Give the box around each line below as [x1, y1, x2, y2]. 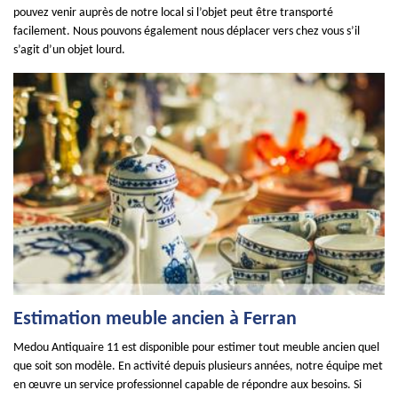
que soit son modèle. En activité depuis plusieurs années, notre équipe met [13, 360, 383, 373]
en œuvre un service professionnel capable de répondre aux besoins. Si [13, 378, 362, 392]
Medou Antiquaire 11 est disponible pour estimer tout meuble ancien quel [13, 341, 379, 354]
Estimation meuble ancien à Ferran [13, 309, 297, 330]
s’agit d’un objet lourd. [13, 44, 125, 57]
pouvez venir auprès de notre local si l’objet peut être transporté [13, 6, 333, 20]
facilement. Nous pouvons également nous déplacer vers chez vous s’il [13, 25, 360, 38]
